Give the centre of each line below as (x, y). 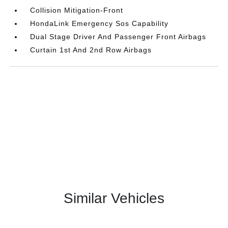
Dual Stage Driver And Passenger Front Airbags (118, 37)
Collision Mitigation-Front (77, 10)
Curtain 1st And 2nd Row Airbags (91, 50)
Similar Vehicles (114, 198)
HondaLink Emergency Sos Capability (99, 24)
